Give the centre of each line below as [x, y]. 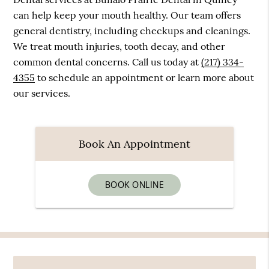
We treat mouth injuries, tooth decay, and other [119, 47]
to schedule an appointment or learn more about [145, 78]
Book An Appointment [134, 144]
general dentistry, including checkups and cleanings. [132, 31]
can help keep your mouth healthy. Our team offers [127, 15]
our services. [42, 93]
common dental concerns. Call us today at [107, 62]
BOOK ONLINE [134, 184]
